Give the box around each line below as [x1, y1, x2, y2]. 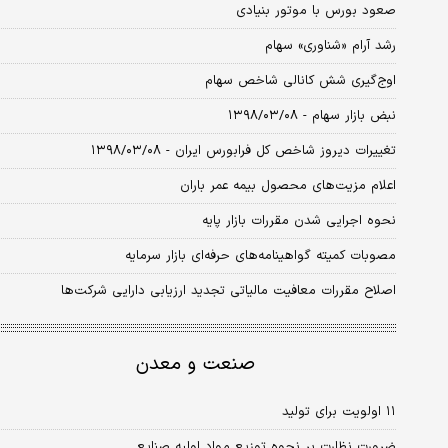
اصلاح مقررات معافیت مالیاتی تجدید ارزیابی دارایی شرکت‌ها [61, 281, 396, 302]
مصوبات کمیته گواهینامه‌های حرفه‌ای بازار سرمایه [125, 246, 396, 267]
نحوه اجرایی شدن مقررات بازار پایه [202, 211, 396, 232]
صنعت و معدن [135, 350, 255, 380]
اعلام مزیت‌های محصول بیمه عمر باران [180, 176, 396, 197]
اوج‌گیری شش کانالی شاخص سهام [205, 71, 396, 92]
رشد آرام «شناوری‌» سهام [265, 36, 396, 57]
